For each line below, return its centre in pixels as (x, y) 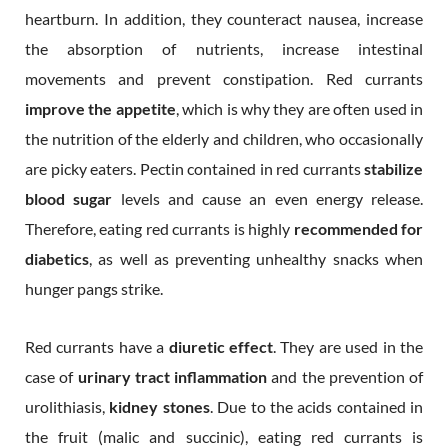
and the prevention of (345, 376)
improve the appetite (100, 108)
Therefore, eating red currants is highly (159, 228)
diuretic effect (221, 346)
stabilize (393, 168)
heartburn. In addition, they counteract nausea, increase (224, 18)
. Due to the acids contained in (316, 406)
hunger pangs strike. (94, 288)
